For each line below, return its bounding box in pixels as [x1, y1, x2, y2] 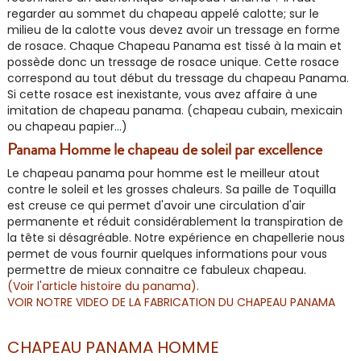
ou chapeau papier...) [7, 118, 127, 135]
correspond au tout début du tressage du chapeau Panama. [7, 70, 349, 86]
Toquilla [293, 181, 336, 197]
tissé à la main [245, 38, 326, 54]
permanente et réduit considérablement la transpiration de [7, 214, 343, 230]
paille [243, 181, 272, 197]
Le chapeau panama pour [7, 165, 157, 181]
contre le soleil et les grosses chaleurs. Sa [7, 181, 243, 197]
